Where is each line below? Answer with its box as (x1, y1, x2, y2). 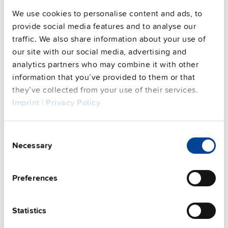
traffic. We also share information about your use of (12, 34, 206, 45)
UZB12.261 (95, 99, 134, 109)
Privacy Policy (46, 98, 100, 108)
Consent (4, 130, 34, 140)
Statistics (12, 206, 46, 216)
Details (104, 166, 125, 174)
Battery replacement (83, 127, 146, 135)
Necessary (12, 140, 52, 151)
